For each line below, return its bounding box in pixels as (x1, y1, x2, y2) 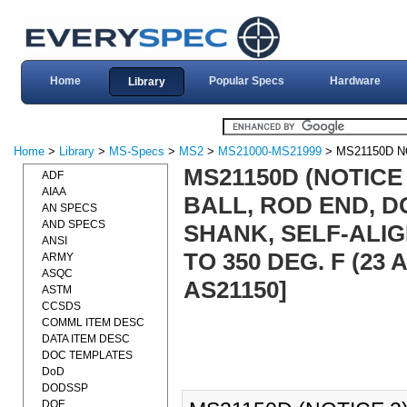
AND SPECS (42, 218, 105, 231)
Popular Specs (208, 74, 284, 87)
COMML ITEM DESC (42, 316, 144, 329)
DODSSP (42, 382, 88, 394)
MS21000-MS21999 (218, 144, 322, 158)
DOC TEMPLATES (42, 349, 133, 362)
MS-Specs (109, 144, 164, 158)
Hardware (329, 74, 381, 87)
